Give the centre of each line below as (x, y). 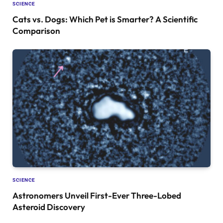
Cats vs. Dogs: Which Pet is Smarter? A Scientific (105, 19)
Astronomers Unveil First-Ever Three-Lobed (97, 196)
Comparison (36, 31)
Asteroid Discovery (49, 207)
